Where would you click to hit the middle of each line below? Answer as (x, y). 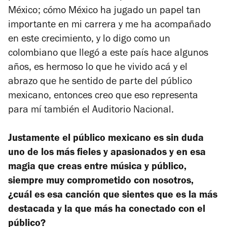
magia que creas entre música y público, (97, 168)
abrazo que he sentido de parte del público (100, 83)
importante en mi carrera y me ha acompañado (109, 26)
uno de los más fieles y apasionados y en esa (107, 154)
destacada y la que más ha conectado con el (107, 211)
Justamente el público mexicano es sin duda (106, 140)
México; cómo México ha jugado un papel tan (104, 12)
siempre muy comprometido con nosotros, (101, 182)
